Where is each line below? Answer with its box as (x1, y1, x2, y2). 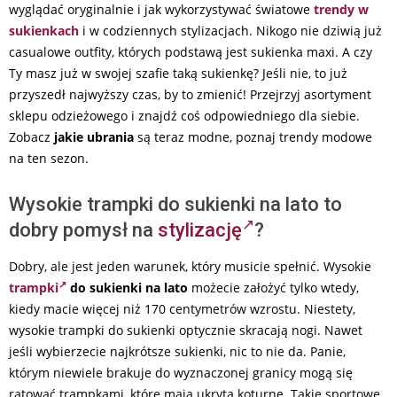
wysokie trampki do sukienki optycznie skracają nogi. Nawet (9, 322, 362, 339)
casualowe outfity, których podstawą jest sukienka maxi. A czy (9, 43, 372, 61)
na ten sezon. (9, 150, 89, 167)
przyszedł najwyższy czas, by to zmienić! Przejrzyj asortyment (9, 86, 371, 104)
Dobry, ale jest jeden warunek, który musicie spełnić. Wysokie (9, 258, 371, 276)
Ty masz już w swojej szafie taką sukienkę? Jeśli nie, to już (9, 65, 347, 82)
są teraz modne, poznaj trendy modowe (137, 128, 372, 146)
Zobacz (9, 128, 54, 146)
